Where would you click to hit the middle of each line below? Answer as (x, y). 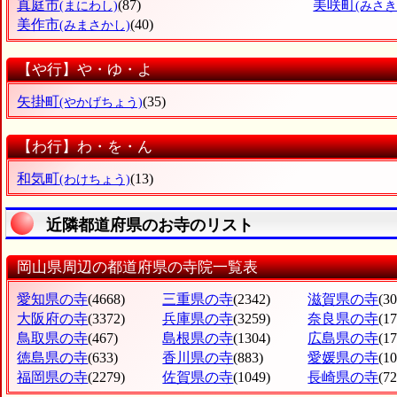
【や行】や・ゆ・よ (84, 69)
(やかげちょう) (101, 103)
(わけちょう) (95, 180)
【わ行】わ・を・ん (84, 146)
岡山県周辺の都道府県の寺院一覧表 (137, 267)
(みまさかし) (95, 26)
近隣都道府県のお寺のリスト (150, 226)
